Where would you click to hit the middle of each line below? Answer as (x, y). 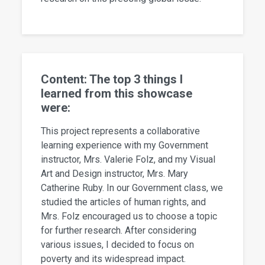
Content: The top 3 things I (112, 80)
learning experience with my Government (125, 146)
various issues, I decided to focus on (118, 245)
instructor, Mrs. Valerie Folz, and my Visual (128, 160)
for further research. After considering (119, 231)
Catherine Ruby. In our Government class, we (132, 188)
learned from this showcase (117, 94)
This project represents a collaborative (121, 131)
